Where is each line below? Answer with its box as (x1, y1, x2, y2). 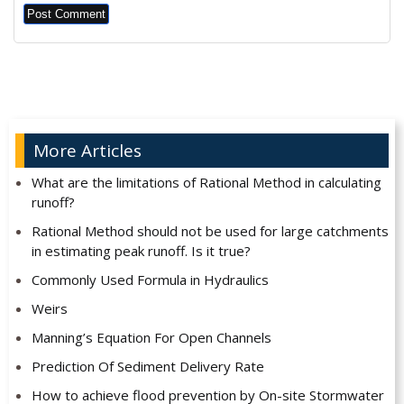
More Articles (33, 139, 142, 163)
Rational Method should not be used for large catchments (31, 222, 389, 241)
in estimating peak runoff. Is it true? (31, 242, 251, 261)
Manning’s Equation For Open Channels (31, 328, 271, 347)
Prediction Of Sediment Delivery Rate (31, 357, 264, 376)
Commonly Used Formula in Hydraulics (31, 271, 269, 289)
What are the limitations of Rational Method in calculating (31, 173, 381, 192)
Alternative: (23, 34, 100, 55)
